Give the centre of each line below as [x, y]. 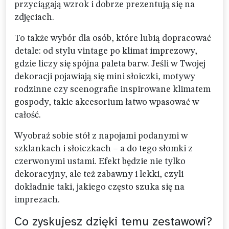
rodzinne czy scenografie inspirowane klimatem [112, 89]
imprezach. [37, 200]
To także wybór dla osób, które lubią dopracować [113, 38]
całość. [28, 115]
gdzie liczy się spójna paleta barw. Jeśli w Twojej [110, 64]
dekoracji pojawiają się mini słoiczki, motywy [105, 77]
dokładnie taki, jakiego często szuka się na [99, 187]
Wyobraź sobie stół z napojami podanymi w [101, 136]
